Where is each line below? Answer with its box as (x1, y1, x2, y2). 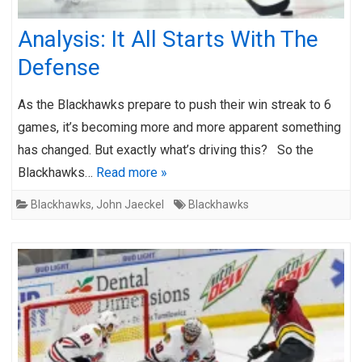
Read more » (96, 164, 167, 180)
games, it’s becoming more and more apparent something (18, 119, 341, 135)
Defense (18, 53, 100, 81)
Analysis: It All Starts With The (18, 25, 318, 53)
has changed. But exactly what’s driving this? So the (18, 141, 314, 158)
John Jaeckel (96, 197, 164, 211)
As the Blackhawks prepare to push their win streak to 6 (18, 96, 331, 112)
